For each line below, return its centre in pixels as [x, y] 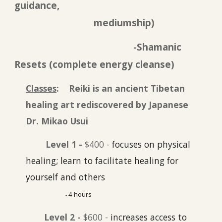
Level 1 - [65, 144]
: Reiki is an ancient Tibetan [121, 88]
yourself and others [81, 177]
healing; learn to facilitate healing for [102, 161]
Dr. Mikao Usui [57, 121]
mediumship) [105, 22]
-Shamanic [158, 47]
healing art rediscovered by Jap [94, 104]
